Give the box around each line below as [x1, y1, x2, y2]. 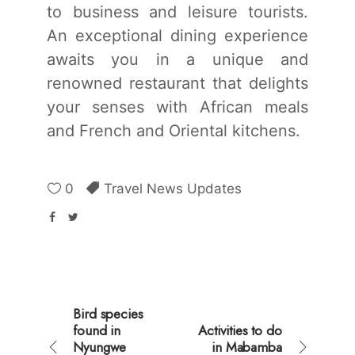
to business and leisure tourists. [47, 2, 308, 21]
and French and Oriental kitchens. [47, 120, 300, 140]
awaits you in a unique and [47, 49, 308, 69]
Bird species [73, 303, 143, 323]
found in [73, 320, 121, 340]
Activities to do [198, 320, 282, 340]
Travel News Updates [104, 180, 242, 197]
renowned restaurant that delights [47, 73, 308, 93]
